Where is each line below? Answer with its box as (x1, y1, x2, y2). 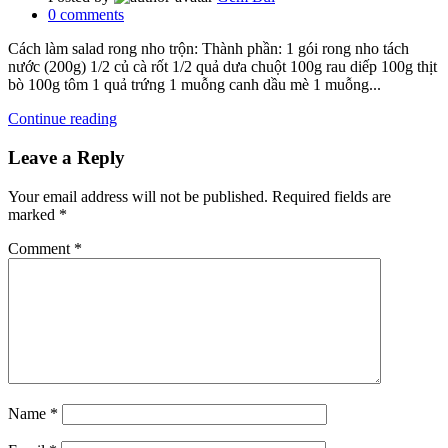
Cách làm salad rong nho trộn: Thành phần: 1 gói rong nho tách (8, 40, 409, 58)
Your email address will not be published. (8, 187, 268, 205)
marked (8, 205, 59, 223)
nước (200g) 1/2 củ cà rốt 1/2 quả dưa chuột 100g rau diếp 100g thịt (8, 58, 437, 76)
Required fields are (272, 187, 391, 205)
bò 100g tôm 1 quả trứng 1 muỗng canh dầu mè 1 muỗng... (8, 76, 381, 94)
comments (60, 6, 124, 24)
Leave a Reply (8, 146, 125, 168)
